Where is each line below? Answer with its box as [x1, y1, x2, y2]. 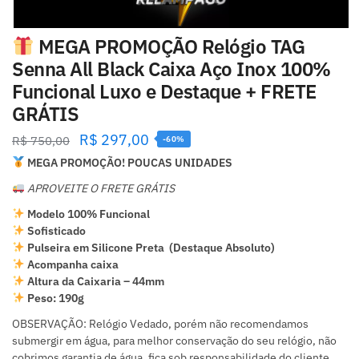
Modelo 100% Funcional [24, 207, 150, 222]
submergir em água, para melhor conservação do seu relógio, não [12, 333, 337, 349]
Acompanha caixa [24, 257, 119, 272]
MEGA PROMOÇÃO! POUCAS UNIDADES [24, 155, 232, 170]
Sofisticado [24, 224, 86, 239]
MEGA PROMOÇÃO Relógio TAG [34, 33, 305, 59]
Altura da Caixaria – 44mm [24, 274, 164, 289]
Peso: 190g [24, 291, 84, 306]
